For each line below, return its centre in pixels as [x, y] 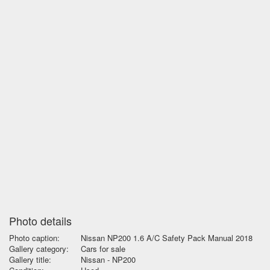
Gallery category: [39, 249]
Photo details [40, 221]
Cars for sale [103, 249]
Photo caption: [34, 238]
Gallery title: [30, 259]
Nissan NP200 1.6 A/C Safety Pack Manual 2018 [167, 238]
